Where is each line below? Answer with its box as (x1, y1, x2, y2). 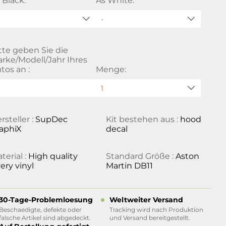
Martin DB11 (105, 161, 153, 171)
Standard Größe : (105, 151, 176, 161)
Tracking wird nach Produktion (109, 206, 203, 213)
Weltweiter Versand (109, 195, 183, 204)
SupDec (35, 115, 68, 124)
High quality (28, 151, 78, 161)
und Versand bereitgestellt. (109, 214, 190, 221)
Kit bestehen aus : (105, 115, 180, 124)
